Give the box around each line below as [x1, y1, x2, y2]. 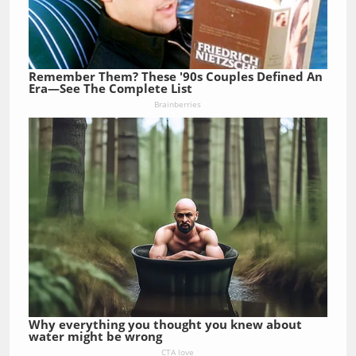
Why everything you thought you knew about [28, 316, 302, 333]
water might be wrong [28, 328, 162, 345]
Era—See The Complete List [28, 80, 192, 97]
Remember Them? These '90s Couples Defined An [28, 68, 323, 85]
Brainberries [154, 99, 202, 110]
